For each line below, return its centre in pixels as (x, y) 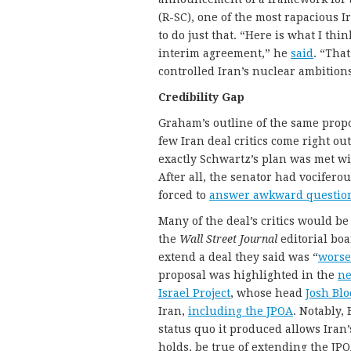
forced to (184, 195)
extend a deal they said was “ (238, 257)
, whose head (268, 293)
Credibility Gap (201, 97)
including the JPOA (241, 311)
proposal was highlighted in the (248, 275)
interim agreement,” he (224, 53)
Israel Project (194, 293)
